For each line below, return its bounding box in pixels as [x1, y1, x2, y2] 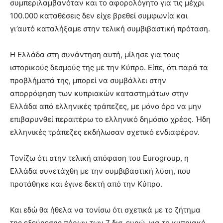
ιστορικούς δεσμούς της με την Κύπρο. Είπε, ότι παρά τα [10, 63, 208, 72]
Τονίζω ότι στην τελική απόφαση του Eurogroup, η [10, 153, 189, 163]
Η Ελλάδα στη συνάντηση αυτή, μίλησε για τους [10, 50, 180, 59]
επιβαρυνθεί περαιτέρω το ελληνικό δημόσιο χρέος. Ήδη [10, 114, 211, 124]
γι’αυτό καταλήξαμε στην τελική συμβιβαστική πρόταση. [10, 24, 210, 33]
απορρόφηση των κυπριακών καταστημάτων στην [10, 89, 189, 98]
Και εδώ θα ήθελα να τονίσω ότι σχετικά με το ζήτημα [10, 205, 201, 215]
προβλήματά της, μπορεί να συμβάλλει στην [10, 76, 166, 85]
